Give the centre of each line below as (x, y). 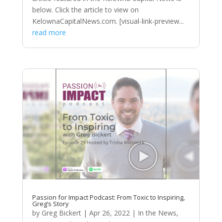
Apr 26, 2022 (109, 213)
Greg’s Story (50, 203)
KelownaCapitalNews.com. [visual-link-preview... (108, 21)
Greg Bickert (61, 213)
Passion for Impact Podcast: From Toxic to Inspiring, (108, 197)
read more (49, 32)
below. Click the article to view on (85, 9)
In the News (157, 213)
